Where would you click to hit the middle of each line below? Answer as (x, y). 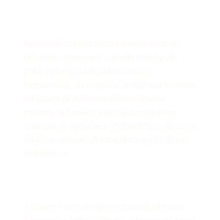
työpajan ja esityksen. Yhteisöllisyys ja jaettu (110, 126)
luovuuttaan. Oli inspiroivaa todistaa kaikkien (110, 85)
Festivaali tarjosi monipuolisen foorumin (101, 44)
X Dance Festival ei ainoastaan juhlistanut (105, 207)
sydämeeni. (46, 154)
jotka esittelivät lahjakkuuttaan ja (88, 71)
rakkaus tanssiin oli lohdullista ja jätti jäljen (106, 140)
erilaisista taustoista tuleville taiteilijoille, (101, 58)
